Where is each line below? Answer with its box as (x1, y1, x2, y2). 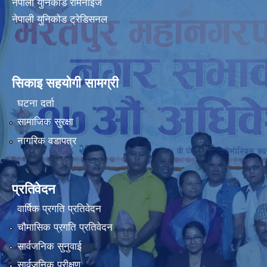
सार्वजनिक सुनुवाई (17, 240, 82, 252)
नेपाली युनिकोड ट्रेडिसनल (12, 14, 107, 26)
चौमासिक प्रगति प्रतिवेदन (17, 222, 113, 234)
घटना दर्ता (17, 97, 54, 109)
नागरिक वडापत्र (17, 135, 76, 147)
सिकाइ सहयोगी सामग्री (12, 76, 119, 91)
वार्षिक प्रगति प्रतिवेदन (17, 203, 101, 215)
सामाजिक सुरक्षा (17, 116, 73, 128)
